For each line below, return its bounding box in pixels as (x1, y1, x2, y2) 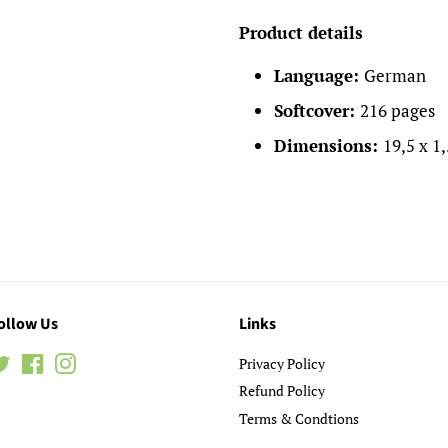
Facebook (44, 353, 104, 373)
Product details (239, 21, 363, 44)
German (364, 64, 426, 87)
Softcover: (274, 98, 360, 122)
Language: (274, 64, 364, 87)
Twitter (11, 353, 56, 373)
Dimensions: (274, 133, 383, 157)
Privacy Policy (239, 353, 325, 373)
